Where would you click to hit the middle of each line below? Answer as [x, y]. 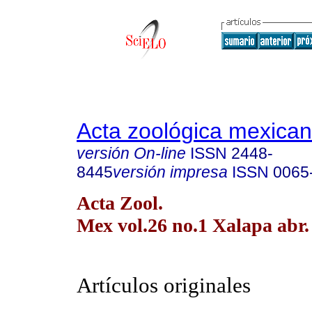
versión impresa [170, 172]
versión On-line [131, 153]
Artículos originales [164, 286]
